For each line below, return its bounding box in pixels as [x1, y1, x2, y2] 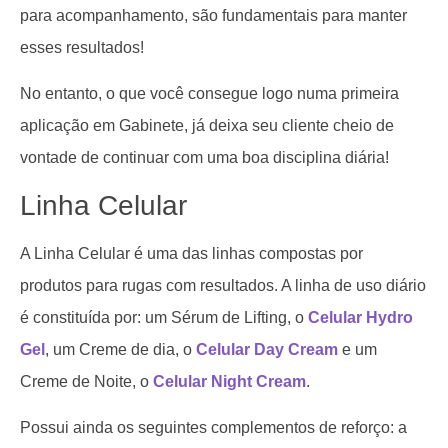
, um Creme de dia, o [45, 340, 196, 358]
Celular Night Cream [153, 372, 306, 390]
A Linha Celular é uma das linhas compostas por [20, 244, 363, 262]
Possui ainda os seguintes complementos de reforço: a [20, 418, 407, 436]
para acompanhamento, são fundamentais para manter [20, 6, 407, 24]
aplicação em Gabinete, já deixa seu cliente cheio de [20, 117, 394, 135]
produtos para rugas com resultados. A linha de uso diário [20, 276, 426, 294]
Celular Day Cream [196, 340, 338, 358]
